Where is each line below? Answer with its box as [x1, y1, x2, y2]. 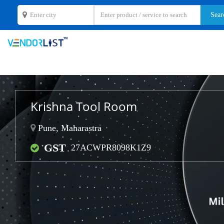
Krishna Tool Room [30, 98, 137, 114]
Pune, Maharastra [35, 123, 101, 133]
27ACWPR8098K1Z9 [71, 142, 151, 152]
